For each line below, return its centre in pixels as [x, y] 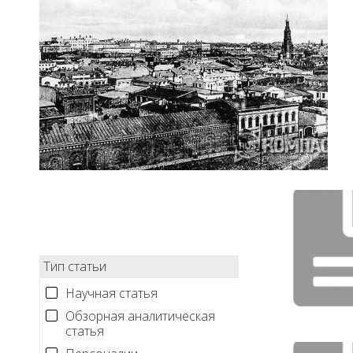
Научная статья [111, 293]
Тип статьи [75, 266]
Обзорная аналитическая [140, 316]
